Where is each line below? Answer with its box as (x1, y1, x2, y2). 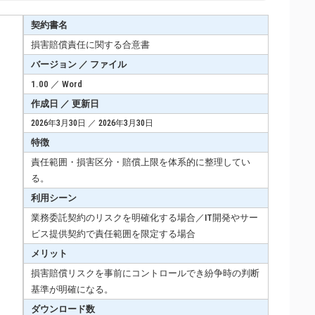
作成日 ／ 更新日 (31, 98, 99, 109)
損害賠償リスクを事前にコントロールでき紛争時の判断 (31, 267, 259, 278)
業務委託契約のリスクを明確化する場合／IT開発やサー (31, 212, 258, 223)
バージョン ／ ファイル (31, 58, 127, 70)
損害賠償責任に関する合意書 (31, 39, 150, 50)
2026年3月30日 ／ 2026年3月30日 (31, 117, 153, 128)
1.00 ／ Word (31, 78, 82, 89)
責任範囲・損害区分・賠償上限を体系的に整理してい (31, 156, 250, 167)
